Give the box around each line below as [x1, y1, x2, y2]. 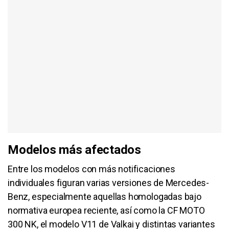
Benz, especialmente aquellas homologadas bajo [8, 191, 201, 202]
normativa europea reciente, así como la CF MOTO [8, 204, 205, 216]
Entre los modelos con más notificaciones [8, 163, 175, 174]
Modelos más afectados [8, 142, 141, 157]
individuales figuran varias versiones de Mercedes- [8, 177, 210, 188]
